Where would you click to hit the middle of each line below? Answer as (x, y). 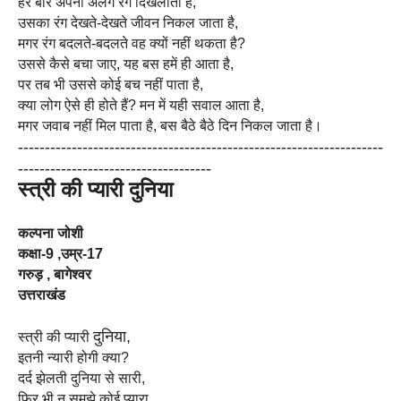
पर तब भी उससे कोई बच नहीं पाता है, (111, 85)
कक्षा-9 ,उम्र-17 (60, 254)
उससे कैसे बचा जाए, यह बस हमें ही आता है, (126, 64)
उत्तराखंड (42, 295)
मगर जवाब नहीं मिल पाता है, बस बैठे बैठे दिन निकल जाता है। (170, 126)
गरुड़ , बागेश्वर (55, 274)
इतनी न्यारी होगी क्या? (73, 358)
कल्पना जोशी (51, 233)
